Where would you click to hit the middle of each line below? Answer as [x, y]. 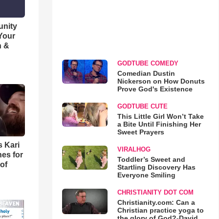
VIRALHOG [134, 149]
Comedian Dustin [146, 73]
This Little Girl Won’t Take [160, 116]
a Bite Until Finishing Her [159, 124]
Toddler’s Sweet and [151, 159]
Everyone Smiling [146, 175]
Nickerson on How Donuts [161, 81]
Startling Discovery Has [156, 167]
